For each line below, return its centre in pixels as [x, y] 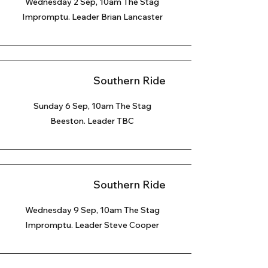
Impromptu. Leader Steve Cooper [92, 225]
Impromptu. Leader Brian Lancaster [92, 17]
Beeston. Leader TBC [92, 121]
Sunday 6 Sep [60, 106]
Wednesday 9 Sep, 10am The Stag [92, 210]
